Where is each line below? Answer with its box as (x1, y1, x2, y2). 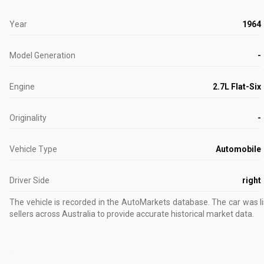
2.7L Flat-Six (212, 82, 261, 91)
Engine (9, 82, 35, 91)
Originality (9, 113, 47, 123)
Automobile (215, 144, 261, 154)
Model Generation (9, 51, 75, 60)
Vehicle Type (9, 144, 57, 154)
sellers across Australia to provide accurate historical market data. (9, 209, 254, 219)
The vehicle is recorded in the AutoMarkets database (9, 197, 208, 207)
